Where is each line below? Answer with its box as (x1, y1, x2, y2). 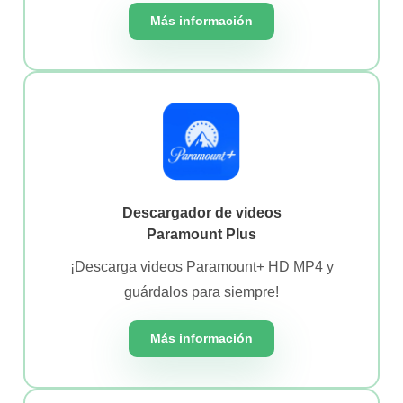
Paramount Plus (147, 226, 256, 242)
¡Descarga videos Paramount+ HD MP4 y (69, 258, 334, 274)
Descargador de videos (121, 204, 282, 220)
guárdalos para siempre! (124, 283, 279, 300)
